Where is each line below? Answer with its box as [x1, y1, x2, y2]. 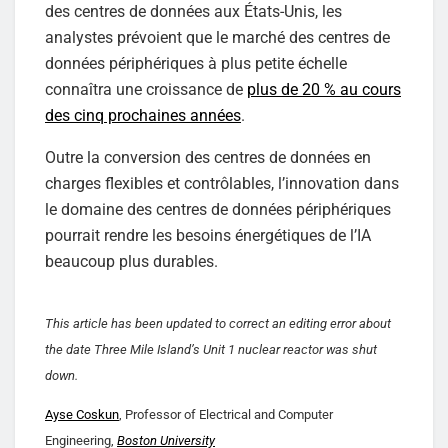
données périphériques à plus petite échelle [45, 53, 347, 73]
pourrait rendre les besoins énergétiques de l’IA [45, 225, 371, 245]
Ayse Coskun [45, 406, 119, 422]
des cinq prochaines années [45, 105, 241, 125]
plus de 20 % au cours [247, 79, 401, 99]
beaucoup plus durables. [45, 251, 218, 271]
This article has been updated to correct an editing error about [45, 315, 391, 331]
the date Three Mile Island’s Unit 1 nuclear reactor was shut [45, 341, 377, 357]
